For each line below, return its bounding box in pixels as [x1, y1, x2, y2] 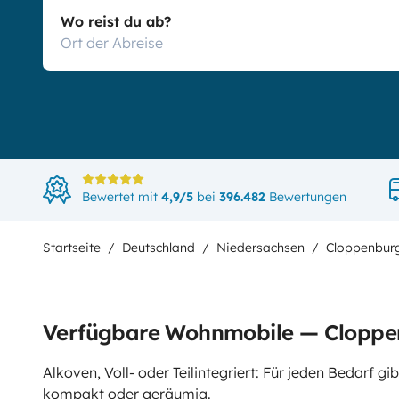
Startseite [43, 240, 101, 256]
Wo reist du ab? [61, 12, 171, 30]
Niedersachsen [216, 240, 305, 256]
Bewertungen [265, 189, 346, 205]
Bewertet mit [82, 189, 161, 205]
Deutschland [122, 240, 195, 256]
